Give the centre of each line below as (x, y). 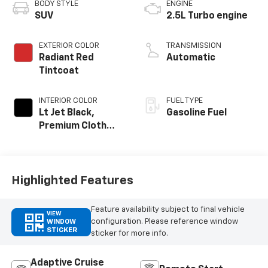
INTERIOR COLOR (68, 100)
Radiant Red (66, 58)
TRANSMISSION (194, 45)
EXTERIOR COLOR (69, 45)
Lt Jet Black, (66, 113)
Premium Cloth (72, 126)
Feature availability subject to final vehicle (167, 210)
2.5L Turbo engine (207, 16)
